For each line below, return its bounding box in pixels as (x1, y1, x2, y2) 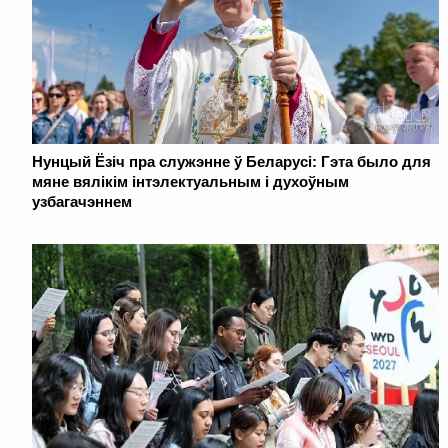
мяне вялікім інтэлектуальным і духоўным (32, 172, 349, 190)
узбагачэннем (32, 192, 132, 210)
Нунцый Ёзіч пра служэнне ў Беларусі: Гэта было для (32, 152, 431, 170)
